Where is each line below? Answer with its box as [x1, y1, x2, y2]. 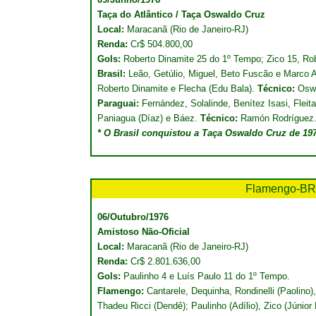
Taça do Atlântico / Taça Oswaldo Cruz [97, 9, 265, 20]
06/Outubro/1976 [97, 212, 169, 222]
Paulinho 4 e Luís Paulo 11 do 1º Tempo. [123, 271, 290, 281]
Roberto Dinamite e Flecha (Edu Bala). [97, 83, 257, 94]
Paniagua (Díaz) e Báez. [97, 113, 200, 123]
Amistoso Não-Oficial [97, 226, 190, 237]
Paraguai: [97, 98, 139, 109]
